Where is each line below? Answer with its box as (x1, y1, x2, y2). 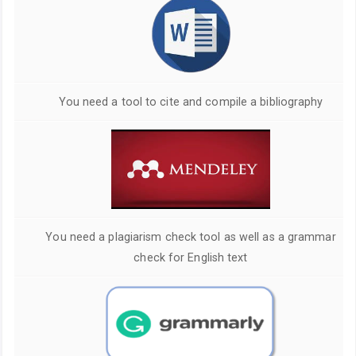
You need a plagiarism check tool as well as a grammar (45, 230, 336, 244)
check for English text (133, 251, 248, 265)
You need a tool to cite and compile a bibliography (58, 95, 323, 109)
